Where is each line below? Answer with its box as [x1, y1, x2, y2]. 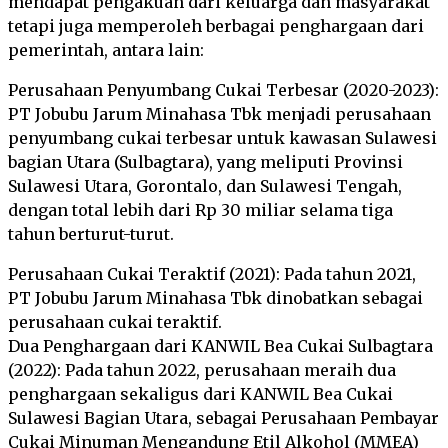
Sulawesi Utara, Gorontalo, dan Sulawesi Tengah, [8, 176, 402, 196]
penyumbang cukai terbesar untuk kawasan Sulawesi [8, 128, 437, 148]
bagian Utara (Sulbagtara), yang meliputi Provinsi [8, 152, 403, 172]
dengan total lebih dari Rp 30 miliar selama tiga [8, 200, 393, 220]
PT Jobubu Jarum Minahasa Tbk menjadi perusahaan [8, 104, 431, 124]
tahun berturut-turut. [8, 224, 174, 244]
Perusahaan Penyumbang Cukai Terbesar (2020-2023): [8, 80, 439, 100]
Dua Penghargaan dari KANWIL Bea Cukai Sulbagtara [8, 336, 433, 356]
